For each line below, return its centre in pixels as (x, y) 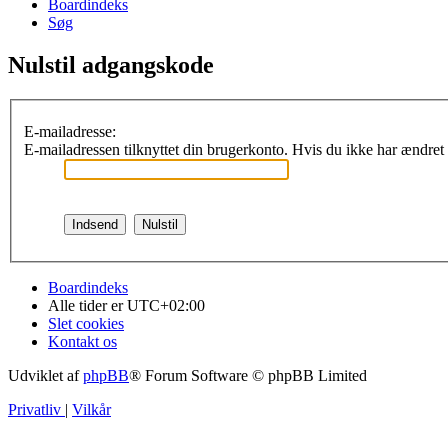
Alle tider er (87, 305)
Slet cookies (86, 323)
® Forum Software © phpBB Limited (248, 375)
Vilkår (91, 409)
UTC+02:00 (166, 305)
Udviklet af (45, 375)
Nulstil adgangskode (111, 65)
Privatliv (34, 409)
